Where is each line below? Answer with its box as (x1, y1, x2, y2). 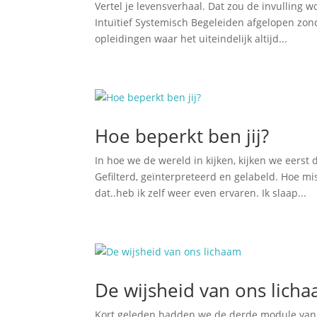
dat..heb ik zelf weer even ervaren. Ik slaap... (95, 186, 307, 200)
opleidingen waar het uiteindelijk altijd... (95, 32, 288, 45)
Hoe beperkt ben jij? (95, 123, 270, 149)
